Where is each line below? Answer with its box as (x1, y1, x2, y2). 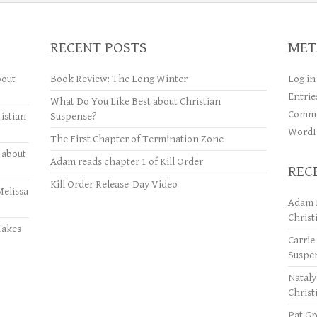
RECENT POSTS (50, 39, 147, 57)
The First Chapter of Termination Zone (50, 133, 224, 145)
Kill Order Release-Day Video (50, 178, 178, 190)
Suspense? (50, 110, 97, 122)
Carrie (287, 234, 315, 246)
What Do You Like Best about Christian (50, 96, 221, 108)
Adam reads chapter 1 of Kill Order (50, 156, 203, 168)
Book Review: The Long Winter (50, 73, 188, 85)
